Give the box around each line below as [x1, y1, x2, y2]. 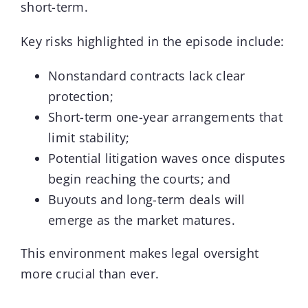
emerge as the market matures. [47, 212, 235, 229]
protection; [47, 88, 113, 105]
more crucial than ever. [20, 265, 159, 283]
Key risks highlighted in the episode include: [20, 33, 285, 50]
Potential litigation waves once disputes [47, 150, 285, 167]
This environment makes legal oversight [20, 245, 259, 262]
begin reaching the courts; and [47, 170, 231, 188]
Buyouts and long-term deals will [47, 191, 245, 208]
